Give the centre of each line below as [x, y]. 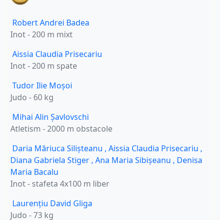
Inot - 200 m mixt [41, 35]
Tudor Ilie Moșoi [42, 86]
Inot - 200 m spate [44, 66]
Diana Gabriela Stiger [51, 160]
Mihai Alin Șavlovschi [51, 117]
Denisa [190, 160]
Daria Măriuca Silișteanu [58, 149]
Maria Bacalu [34, 172]
